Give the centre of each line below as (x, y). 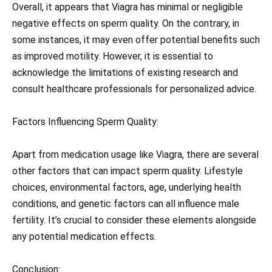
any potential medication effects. (84, 236)
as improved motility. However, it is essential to (113, 56)
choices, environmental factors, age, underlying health (127, 187)
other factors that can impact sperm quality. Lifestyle (127, 171)
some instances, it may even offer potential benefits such (136, 39)
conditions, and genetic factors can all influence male (126, 203)
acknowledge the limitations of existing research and (125, 72)
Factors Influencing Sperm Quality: (85, 121)
